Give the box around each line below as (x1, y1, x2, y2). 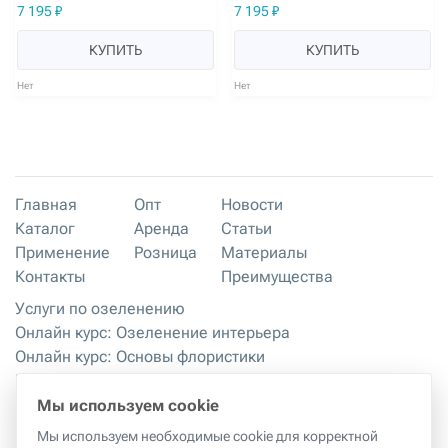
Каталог (15, 219, 75, 239)
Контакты (15, 267, 85, 287)
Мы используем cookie (37, 396, 219, 415)
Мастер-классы (15, 371, 130, 391)
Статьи (221, 219, 272, 239)
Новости (221, 195, 283, 215)
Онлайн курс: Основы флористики (15, 347, 265, 367)
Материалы (221, 243, 307, 263)
